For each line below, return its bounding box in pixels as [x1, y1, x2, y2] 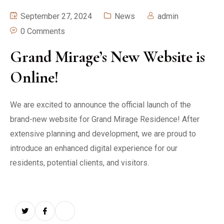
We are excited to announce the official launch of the [10, 99, 191, 109]
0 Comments [20, 26, 65, 36]
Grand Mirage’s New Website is [10, 46, 205, 66]
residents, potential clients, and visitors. [10, 157, 149, 167]
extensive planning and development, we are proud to [10, 128, 196, 138]
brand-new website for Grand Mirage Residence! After [10, 114, 199, 124]
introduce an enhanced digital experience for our [10, 143, 177, 153]
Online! [10, 67, 58, 87]
